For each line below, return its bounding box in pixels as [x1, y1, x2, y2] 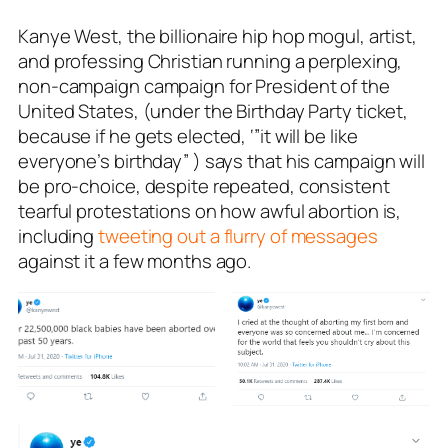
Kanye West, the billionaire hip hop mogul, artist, [18, 22, 417, 49]
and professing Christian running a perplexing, [18, 47, 403, 74]
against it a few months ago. [18, 247, 252, 274]
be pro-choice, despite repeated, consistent [18, 172, 390, 199]
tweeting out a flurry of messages [98, 222, 378, 249]
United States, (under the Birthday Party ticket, [18, 97, 409, 124]
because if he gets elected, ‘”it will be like [18, 122, 358, 149]
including [18, 222, 99, 249]
